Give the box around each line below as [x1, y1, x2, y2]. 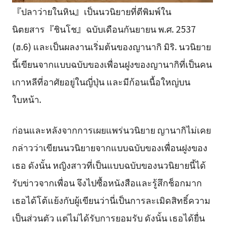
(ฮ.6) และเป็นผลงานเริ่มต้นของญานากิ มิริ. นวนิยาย [12, 39, 211, 53]
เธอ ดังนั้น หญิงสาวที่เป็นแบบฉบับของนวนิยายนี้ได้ [12, 158, 206, 172]
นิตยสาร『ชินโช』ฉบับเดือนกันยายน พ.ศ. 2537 [12, 22, 196, 35]
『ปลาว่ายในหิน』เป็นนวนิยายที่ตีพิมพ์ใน [12, 4, 171, 18]
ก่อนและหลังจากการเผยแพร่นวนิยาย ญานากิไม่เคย [12, 123, 211, 137]
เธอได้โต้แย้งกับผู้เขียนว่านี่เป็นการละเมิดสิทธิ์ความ [12, 193, 210, 207]
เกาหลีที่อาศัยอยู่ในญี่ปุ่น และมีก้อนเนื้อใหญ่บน [12, 74, 190, 88]
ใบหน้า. [12, 92, 41, 105]
